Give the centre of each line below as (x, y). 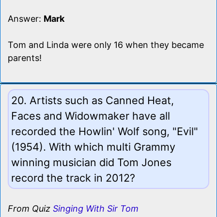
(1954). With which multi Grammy (93, 147)
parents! (25, 58)
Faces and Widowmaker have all (91, 116)
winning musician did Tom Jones (91, 162)
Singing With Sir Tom (96, 208)
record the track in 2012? (73, 178)
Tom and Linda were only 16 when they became (106, 45)
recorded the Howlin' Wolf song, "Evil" (105, 131)
